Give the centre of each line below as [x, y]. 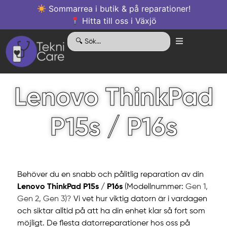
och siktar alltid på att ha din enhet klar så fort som [111, 212]
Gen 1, [196, 187]
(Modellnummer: [155, 187]
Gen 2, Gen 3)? [44, 199]
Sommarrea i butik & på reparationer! [118, 9]
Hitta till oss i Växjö [118, 21]
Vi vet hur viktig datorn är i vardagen [139, 199]
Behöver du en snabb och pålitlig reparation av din [110, 175]
